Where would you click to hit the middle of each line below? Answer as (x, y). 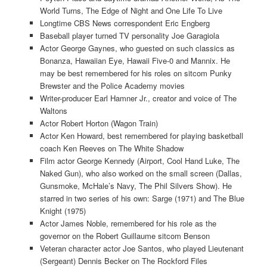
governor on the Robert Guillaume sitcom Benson (125, 236)
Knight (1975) (63, 211)
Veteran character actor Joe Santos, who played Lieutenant (142, 249)
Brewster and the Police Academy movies (112, 86)
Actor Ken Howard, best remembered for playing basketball (141, 136)
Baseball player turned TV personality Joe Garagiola (129, 36)
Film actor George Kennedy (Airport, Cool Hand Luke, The (139, 161)
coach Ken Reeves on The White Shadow (111, 148)
